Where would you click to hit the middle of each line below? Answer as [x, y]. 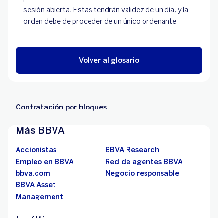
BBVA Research [132, 150]
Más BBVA [40, 130]
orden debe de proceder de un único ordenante [100, 21]
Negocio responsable [142, 173]
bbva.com [33, 173]
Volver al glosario [109, 60]
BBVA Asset [36, 185]
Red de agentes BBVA [144, 162]
